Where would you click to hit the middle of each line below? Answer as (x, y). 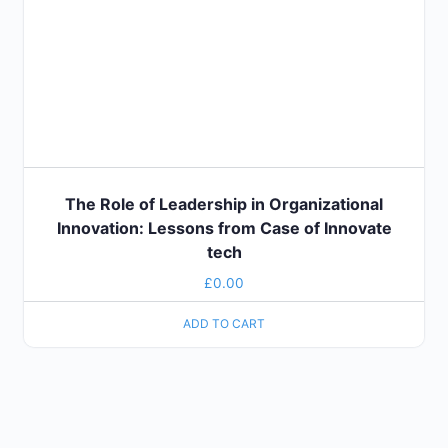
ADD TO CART (224, 324)
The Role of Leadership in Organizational (224, 203)
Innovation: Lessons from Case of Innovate (224, 227)
